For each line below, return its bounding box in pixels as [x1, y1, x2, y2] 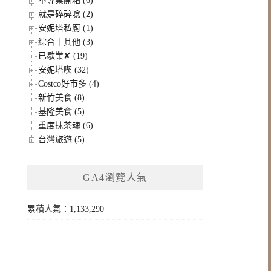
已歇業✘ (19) [38, 51, 88, 60]
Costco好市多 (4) [38, 79, 100, 88]
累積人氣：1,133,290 [27, 204, 105, 214]
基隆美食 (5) [38, 107, 85, 116]
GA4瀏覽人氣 [83, 172, 148, 183]
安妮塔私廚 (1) [38, 24, 94, 33]
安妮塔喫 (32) [38, 65, 90, 74]
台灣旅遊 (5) [38, 135, 85, 144]
